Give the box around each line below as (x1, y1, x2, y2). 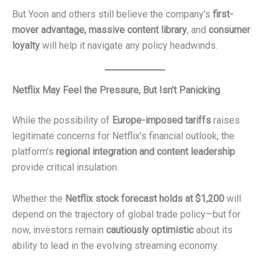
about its (193, 224, 233, 236)
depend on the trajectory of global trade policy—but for (12, 208, 240, 220)
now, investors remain (12, 224, 106, 236)
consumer (209, 24, 250, 36)
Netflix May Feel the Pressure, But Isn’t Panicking (12, 84, 220, 96)
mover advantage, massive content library (12, 24, 187, 36)
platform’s (12, 145, 56, 157)
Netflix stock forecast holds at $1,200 (65, 192, 224, 204)
